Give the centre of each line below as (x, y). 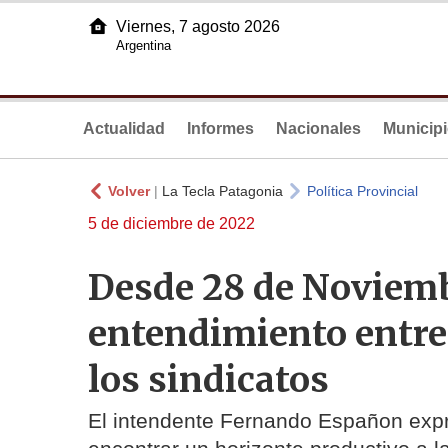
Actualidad (124, 128)
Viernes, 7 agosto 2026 (198, 26)
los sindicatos (208, 379)
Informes (220, 128)
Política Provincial (362, 191)
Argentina (143, 45)
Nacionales (318, 128)
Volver (129, 191)
